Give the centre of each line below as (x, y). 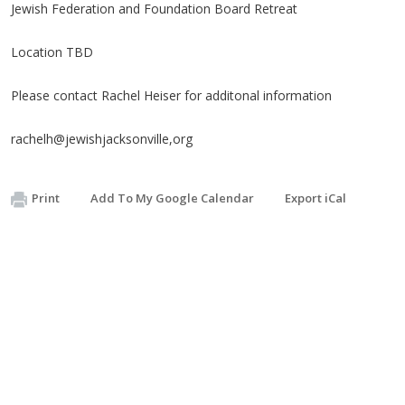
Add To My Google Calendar (172, 198)
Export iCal (316, 198)
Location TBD (54, 52)
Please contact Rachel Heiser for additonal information (173, 95)
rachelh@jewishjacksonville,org (104, 139)
